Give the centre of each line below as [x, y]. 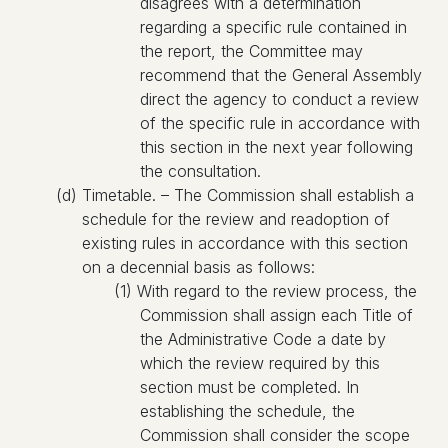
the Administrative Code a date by [263, 339]
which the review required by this [260, 363]
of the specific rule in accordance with [280, 123]
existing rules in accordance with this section [245, 243]
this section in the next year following [276, 147]
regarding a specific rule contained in [273, 27]
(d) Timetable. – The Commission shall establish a [235, 195]
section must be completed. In [249, 387]
